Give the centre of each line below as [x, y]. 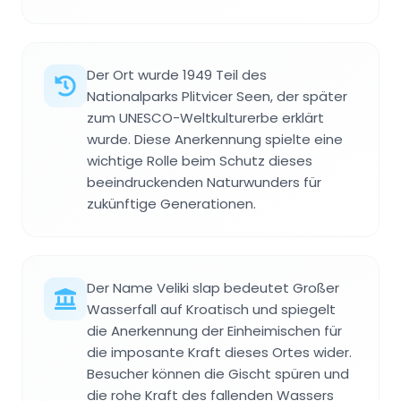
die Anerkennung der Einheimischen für [214, 331]
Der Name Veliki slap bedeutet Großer [213, 288]
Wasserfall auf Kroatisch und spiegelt [211, 310]
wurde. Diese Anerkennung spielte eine [215, 140]
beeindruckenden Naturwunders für [204, 183]
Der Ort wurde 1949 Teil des [177, 75]
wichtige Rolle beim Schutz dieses [200, 161]
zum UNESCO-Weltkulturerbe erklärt [205, 118]
